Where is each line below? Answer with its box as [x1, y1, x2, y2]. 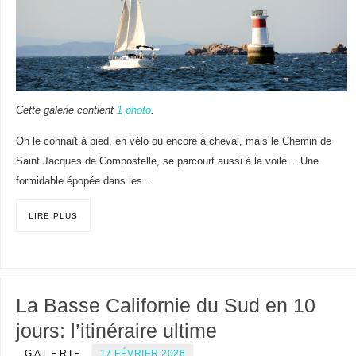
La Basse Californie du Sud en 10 [15, 293, 315, 316]
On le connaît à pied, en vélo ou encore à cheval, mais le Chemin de [15, 135, 331, 147]
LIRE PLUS [28, 211, 78, 220]
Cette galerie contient [15, 104, 117, 116]
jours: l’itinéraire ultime [15, 319, 217, 342]
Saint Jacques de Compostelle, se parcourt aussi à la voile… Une [15, 155, 319, 167]
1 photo [116, 104, 151, 116]
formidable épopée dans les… [15, 175, 153, 187]
